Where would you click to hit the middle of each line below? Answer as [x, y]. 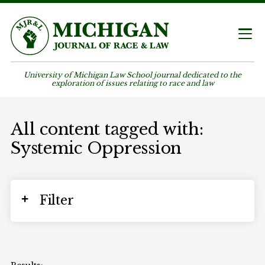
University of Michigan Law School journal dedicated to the [132, 75]
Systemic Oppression [96, 148]
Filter [56, 201]
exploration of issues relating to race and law [132, 83]
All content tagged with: [107, 129]
